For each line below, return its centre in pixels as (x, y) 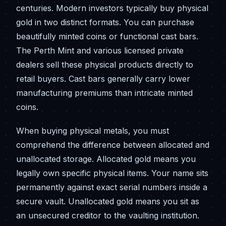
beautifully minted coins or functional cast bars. (107, 36)
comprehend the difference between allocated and (113, 145)
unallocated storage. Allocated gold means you (106, 159)
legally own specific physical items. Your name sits (112, 173)
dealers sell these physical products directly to (105, 64)
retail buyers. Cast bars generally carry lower (103, 78)
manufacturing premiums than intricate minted (104, 93)
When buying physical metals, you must (93, 130)
